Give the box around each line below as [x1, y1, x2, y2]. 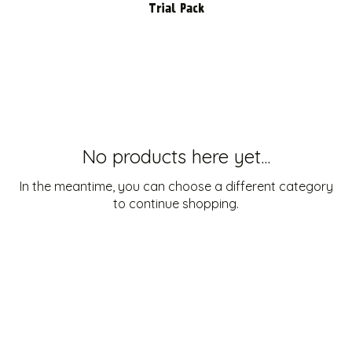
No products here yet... [82, 144, 270, 168]
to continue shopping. [113, 195, 239, 211]
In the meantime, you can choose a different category [19, 178, 333, 194]
